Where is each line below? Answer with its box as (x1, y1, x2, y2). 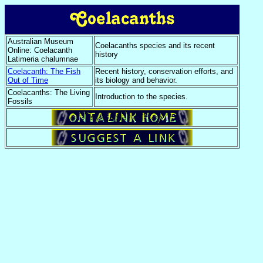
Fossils (8, 97, 32, 106)
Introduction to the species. (95, 92, 188, 101)
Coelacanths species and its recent (95, 41, 215, 50)
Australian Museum (8, 37, 73, 46)
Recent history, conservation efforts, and (95, 67, 233, 76)
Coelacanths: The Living (8, 88, 90, 97)
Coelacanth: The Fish (8, 67, 80, 76)
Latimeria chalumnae (8, 55, 78, 63)
